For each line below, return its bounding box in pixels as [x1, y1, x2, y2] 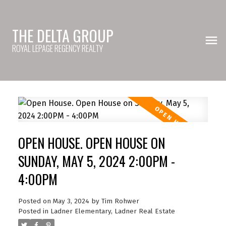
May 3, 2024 [52, 197, 89, 205]
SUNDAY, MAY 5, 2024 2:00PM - [18, 151, 175, 171]
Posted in [18, 207, 48, 215]
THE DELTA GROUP [12, 24, 114, 47]
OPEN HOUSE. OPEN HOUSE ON [18, 133, 165, 153]
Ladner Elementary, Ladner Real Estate [50, 207, 175, 215]
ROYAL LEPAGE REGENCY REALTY [12, 42, 103, 54]
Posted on [18, 197, 53, 205]
